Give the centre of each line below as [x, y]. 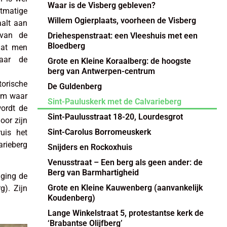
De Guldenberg [74, 86]
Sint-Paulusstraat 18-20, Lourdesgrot [115, 117]
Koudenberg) [71, 198]
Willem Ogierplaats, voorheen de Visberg [122, 20]
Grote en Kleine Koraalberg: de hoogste [119, 61]
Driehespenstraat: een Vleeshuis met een [122, 35]
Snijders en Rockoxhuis [90, 147]
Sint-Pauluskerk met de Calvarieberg [114, 101]
